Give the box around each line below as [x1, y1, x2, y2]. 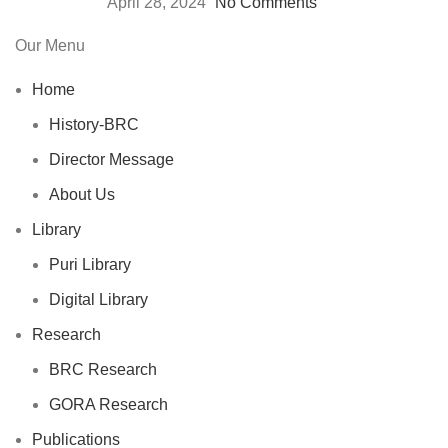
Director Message [49, 151, 174, 169]
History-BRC [49, 116, 139, 134]
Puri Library [49, 256, 131, 274]
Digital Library [49, 291, 148, 309]
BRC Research [49, 361, 157, 379]
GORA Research [49, 396, 168, 414]
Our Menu [15, 37, 85, 55]
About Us [49, 186, 115, 204]
